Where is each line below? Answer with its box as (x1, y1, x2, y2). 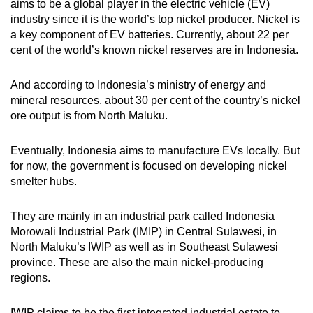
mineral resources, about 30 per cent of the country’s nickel (10, 94, 300, 107)
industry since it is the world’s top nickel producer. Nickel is (10, 13, 300, 26)
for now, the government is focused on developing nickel (10, 160, 287, 173)
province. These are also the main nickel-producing (10, 256, 263, 269)
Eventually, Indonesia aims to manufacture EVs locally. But (10, 145, 300, 157)
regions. (10, 272, 50, 284)
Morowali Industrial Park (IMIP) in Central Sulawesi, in (10, 226, 277, 238)
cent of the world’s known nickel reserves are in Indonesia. (10, 44, 298, 57)
